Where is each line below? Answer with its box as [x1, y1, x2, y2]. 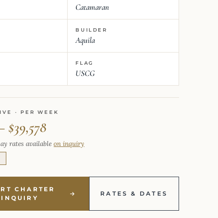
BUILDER [75, 27, 108, 33]
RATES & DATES [100, 190, 168, 197]
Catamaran [75, 2, 109, 12]
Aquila [75, 35, 95, 45]
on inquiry [54, 139, 85, 148]
